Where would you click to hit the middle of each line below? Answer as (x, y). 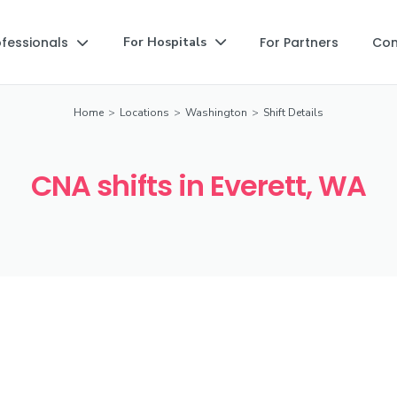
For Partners (299, 42)
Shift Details (293, 113)
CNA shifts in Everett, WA (198, 186)
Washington (216, 113)
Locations (144, 113)
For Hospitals (165, 42)
